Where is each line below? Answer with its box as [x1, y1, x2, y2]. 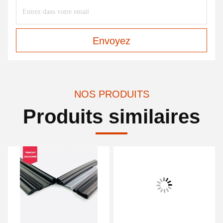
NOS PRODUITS [74, 88, 149, 100]
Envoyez [93, 35, 130, 46]
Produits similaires [23, 105, 200, 127]
